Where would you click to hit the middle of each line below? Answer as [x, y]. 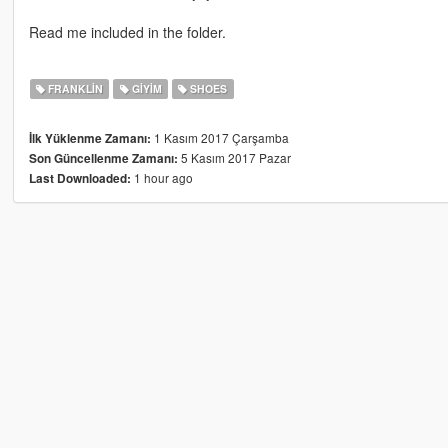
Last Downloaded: [79, 178]
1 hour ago [161, 177]
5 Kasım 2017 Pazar [234, 157]
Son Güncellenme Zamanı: [103, 158]
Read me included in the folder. [127, 31]
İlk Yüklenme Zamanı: [89, 138]
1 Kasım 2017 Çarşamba [219, 137]
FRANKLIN [74, 88]
